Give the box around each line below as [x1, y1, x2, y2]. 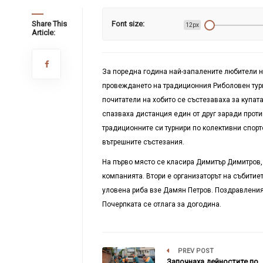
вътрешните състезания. [102, 137, 184, 146]
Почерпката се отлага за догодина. [102, 200, 221, 208]
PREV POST [176, 247, 214, 255]
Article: [31, 28, 55, 37]
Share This [31, 19, 67, 28]
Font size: [111, 19, 144, 28]
